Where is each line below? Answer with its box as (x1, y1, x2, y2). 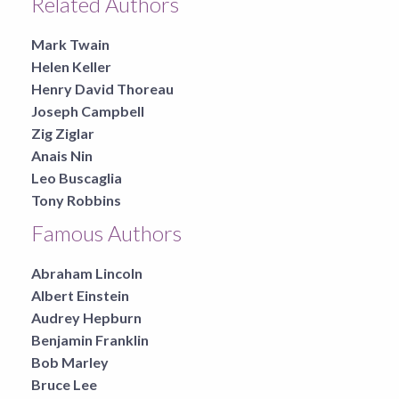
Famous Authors (31, 219, 182, 246)
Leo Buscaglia (31, 168, 122, 186)
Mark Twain (31, 35, 110, 53)
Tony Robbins (31, 191, 121, 208)
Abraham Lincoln (31, 264, 142, 281)
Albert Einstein (31, 286, 129, 304)
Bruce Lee (31, 375, 97, 393)
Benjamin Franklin (31, 330, 149, 348)
